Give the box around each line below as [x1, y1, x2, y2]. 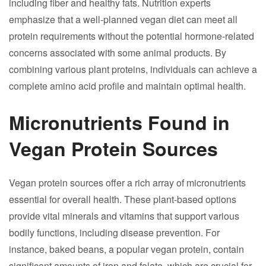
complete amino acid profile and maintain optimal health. [9, 79, 246, 93]
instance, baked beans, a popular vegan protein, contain [9, 242, 244, 256]
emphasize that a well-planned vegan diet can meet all [9, 12, 237, 26]
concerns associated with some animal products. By [9, 46, 226, 59]
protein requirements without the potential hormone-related [9, 29, 254, 43]
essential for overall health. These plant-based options [9, 192, 236, 206]
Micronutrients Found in [9, 109, 230, 136]
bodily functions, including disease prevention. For [9, 226, 220, 239]
